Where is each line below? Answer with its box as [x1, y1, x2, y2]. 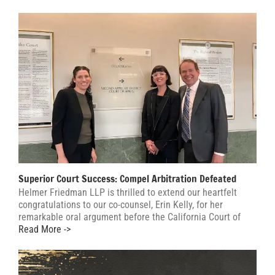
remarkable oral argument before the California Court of [18, 211, 241, 223]
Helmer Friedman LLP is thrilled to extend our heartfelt [18, 186, 237, 198]
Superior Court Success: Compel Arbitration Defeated [18, 171, 236, 185]
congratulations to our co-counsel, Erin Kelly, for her [18, 198, 223, 211]
